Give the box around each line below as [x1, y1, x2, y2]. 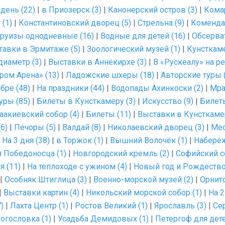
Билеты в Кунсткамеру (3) [37, 96, 136, 106]
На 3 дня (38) [2, 136, 50, 145]
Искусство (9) [142, 96, 193, 106]
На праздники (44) [37, 83, 104, 93]
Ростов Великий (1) [75, 201, 148, 210]
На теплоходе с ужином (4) [27, 162, 127, 171]
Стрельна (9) [138, 18, 184, 28]
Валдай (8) [62, 123, 101, 132]
